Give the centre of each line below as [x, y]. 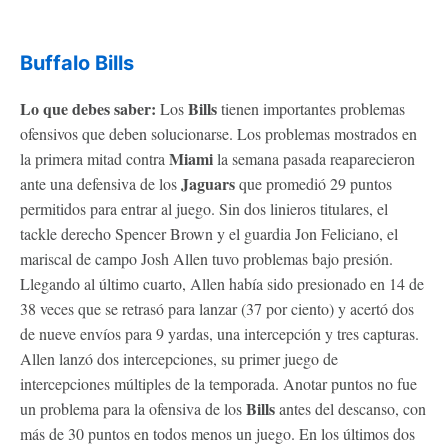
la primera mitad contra [94, 158]
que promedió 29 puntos [313, 183]
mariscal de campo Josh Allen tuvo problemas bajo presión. [206, 258]
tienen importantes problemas [311, 108]
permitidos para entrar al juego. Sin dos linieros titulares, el [204, 208]
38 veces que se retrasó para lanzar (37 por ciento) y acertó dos [217, 308]
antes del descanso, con [350, 408]
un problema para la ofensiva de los [133, 408]
